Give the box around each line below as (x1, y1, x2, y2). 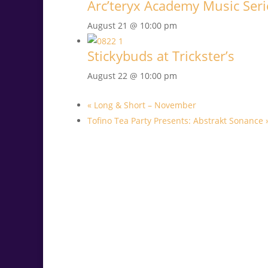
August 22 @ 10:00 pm (87, 70, 177, 82)
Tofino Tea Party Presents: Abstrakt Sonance (87, 115, 266, 127)
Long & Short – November (92, 99, 196, 111)
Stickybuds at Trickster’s (87, 47, 234, 65)
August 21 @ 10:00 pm (87, 20, 177, 32)
